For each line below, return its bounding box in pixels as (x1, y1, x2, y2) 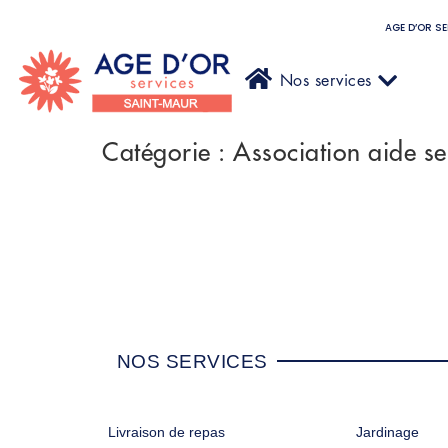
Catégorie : (102, 139, 233, 165)
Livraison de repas (107, 424, 225, 441)
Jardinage (355, 424, 419, 441)
